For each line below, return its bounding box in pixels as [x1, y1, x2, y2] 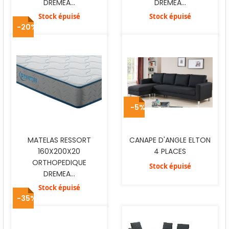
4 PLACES [154, 146, 186, 156]
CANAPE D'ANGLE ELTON [129, 134, 211, 145]
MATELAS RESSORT [27, 134, 91, 145]
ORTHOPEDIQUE [32, 157, 86, 168]
